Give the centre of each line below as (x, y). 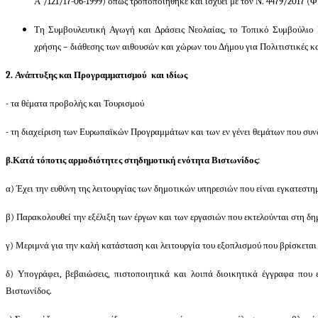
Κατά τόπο (34, 160)
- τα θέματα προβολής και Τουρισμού (75, 103)
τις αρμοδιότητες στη (97, 160)
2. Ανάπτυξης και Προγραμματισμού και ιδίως (97, 75)
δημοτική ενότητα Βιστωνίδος (198, 160)
